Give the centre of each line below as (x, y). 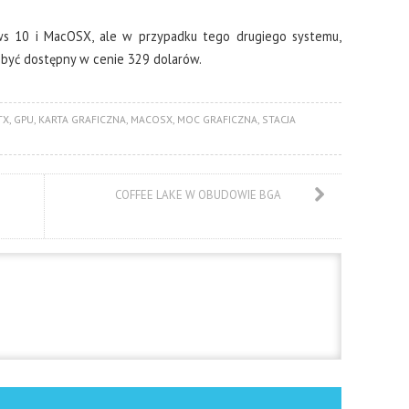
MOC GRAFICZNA (217, 119)
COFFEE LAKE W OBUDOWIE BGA (199, 194)
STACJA (278, 119)
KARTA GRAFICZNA (82, 119)
